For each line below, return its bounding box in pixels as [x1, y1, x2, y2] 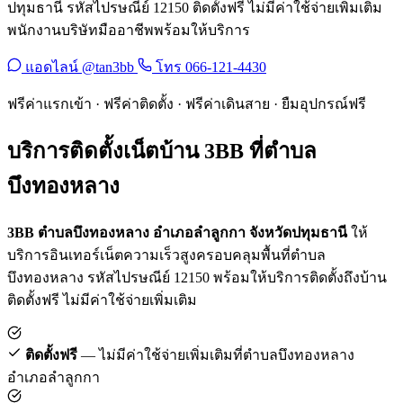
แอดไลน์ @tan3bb [22, 58, 138, 75]
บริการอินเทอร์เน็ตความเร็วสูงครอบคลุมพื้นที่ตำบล [7, 246, 326, 263]
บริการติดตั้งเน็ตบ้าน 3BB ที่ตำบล [7, 139, 317, 163]
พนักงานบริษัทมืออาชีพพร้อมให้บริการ [7, 22, 250, 38]
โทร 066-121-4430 [152, 58, 266, 75]
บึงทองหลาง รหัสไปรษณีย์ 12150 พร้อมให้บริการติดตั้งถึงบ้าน [7, 269, 387, 285]
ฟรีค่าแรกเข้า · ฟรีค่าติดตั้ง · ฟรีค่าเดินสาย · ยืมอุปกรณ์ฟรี [7, 95, 366, 112]
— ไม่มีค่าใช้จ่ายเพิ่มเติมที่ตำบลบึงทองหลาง [77, 346, 354, 363]
